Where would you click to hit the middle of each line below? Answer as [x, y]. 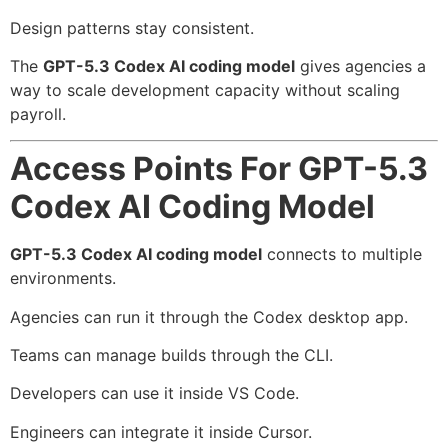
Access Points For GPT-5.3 [219, 169]
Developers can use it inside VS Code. [154, 393]
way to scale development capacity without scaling [205, 89]
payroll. [38, 113]
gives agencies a [360, 65]
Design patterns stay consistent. [132, 27]
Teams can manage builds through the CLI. [171, 355]
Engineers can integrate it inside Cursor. [161, 431]
